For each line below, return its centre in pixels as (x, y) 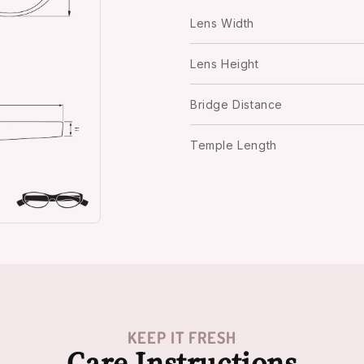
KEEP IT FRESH (182, 338)
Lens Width (222, 23)
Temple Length (234, 145)
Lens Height (225, 63)
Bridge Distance (236, 104)
